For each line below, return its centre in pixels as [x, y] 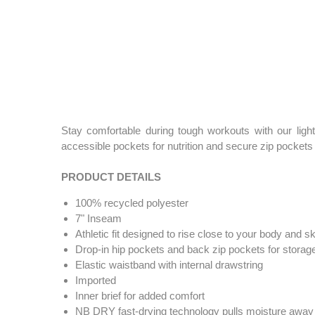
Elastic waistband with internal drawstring [169, 265]
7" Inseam [98, 219]
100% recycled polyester [132, 203]
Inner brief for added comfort [140, 296]
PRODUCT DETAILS [111, 177]
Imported [96, 281]
